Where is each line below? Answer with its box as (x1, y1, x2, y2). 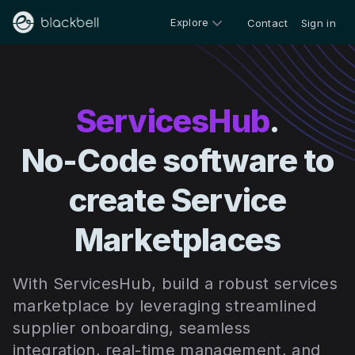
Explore (170, 15, 209, 29)
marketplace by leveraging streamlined (13, 296, 316, 315)
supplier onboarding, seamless (13, 319, 251, 338)
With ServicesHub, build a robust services (13, 274, 338, 293)
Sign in (300, 17, 336, 29)
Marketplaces (74, 220, 281, 259)
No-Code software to (21, 141, 334, 180)
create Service (68, 181, 287, 219)
